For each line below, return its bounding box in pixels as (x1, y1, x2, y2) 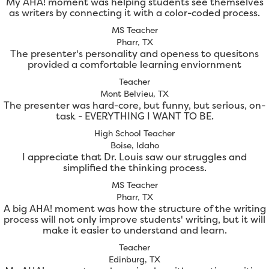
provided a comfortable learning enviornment (28, 58, 241, 71)
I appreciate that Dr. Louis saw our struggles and (22, 150, 247, 164)
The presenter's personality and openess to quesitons (10, 47, 259, 61)
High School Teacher (94, 127, 175, 139)
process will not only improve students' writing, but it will (4, 213, 265, 226)
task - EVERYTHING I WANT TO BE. (55, 109, 214, 123)
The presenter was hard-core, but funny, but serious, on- (4, 98, 265, 112)
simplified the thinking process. (62, 161, 207, 175)
